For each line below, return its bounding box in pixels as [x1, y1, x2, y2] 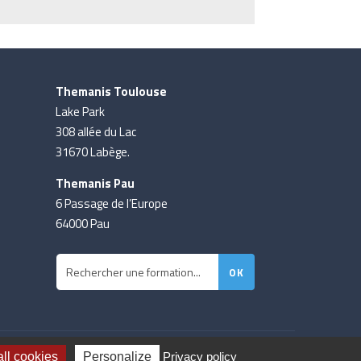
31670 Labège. [55, 143, 130, 162]
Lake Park [55, 102, 105, 122]
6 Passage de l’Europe [55, 194, 168, 214]
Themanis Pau [55, 174, 135, 193]
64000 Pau [55, 214, 110, 234]
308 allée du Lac [55, 122, 136, 142]
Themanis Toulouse [55, 82, 167, 102]
